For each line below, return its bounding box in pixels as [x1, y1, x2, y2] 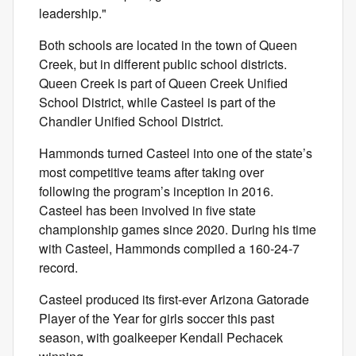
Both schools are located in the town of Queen [39, 36, 297, 54]
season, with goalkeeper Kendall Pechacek [39, 328, 283, 346]
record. [39, 258, 78, 277]
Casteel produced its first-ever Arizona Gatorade [39, 290, 309, 308]
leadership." [39, 4, 106, 22]
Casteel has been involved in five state [39, 201, 256, 219]
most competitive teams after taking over [39, 163, 264, 181]
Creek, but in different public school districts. [39, 55, 287, 73]
